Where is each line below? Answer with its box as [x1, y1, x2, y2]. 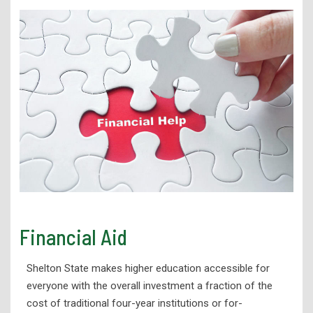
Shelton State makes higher [26, 262, 156, 275]
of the [241, 279, 272, 293]
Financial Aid [19, 224, 127, 250]
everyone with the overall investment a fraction [26, 279, 242, 293]
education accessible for [155, 262, 270, 275]
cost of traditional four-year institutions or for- [26, 297, 242, 310]
